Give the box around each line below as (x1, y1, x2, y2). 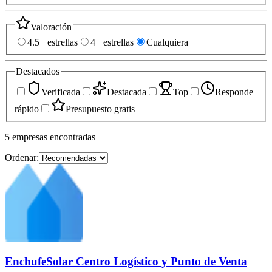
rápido (15, 103, 39, 114)
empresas (12, 131, 47, 142)
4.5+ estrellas (27, 37, 78, 48)
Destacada (107, 86, 146, 97)
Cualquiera (146, 37, 188, 48)
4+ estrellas (90, 37, 134, 48)
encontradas (50, 131, 95, 142)
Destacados (16, 66, 59, 77)
